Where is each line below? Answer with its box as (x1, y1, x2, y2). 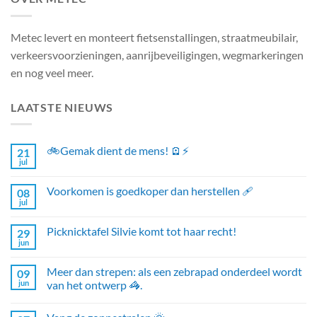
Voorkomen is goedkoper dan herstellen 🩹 (47, 184, 253, 198)
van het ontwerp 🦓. (47, 278, 142, 292)
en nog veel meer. (11, 65, 93, 79)
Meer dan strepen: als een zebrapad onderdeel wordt (47, 265, 302, 279)
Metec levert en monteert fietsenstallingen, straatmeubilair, (11, 30, 298, 44)
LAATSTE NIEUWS (11, 100, 114, 114)
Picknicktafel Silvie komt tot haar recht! (47, 224, 236, 238)
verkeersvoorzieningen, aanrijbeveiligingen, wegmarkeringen (11, 47, 304, 62)
